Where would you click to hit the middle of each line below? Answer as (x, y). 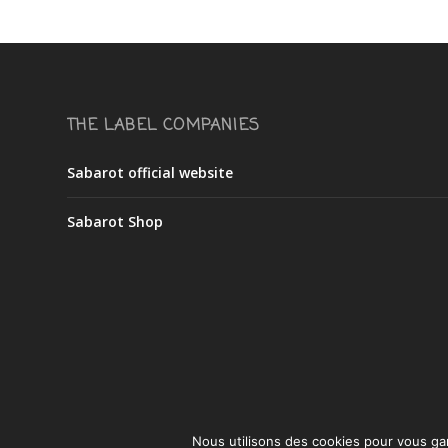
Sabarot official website (150, 173)
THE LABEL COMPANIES (164, 126)
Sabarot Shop (115, 222)
